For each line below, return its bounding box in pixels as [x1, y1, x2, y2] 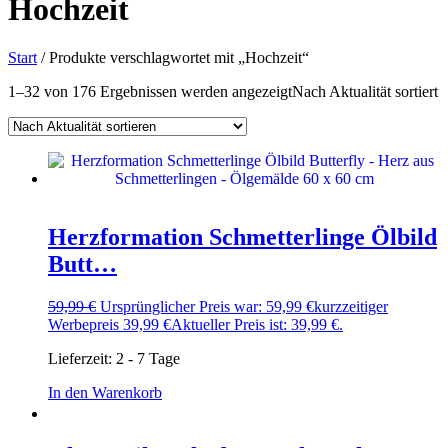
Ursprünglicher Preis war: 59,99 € [100, 297, 314, 315]
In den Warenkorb [48, 383, 162, 401]
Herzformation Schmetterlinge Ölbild [48, 224, 437, 250]
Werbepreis [48, 315, 119, 333]
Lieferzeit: [48, 349, 116, 367]
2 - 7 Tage [116, 349, 180, 367]
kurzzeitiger [314, 297, 388, 315]
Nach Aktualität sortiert [292, 83, 438, 101]
